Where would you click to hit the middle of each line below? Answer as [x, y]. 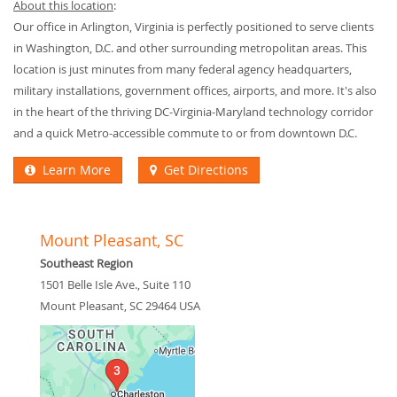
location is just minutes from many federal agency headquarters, [183, 70]
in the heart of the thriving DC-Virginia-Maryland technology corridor [193, 112]
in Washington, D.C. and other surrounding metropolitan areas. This [190, 48]
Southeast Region [86, 264]
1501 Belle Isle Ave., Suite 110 [115, 285]
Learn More [73, 170]
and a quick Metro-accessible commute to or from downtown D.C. [185, 133]
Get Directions [202, 170]
